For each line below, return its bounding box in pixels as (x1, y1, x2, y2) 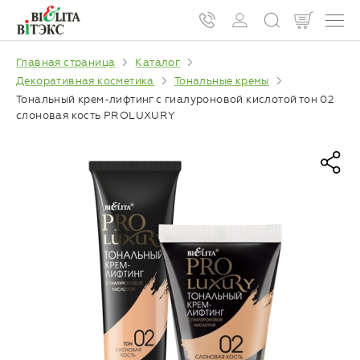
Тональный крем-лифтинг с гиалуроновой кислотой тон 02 (16, 92, 334, 105)
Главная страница (16, 56, 116, 68)
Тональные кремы (174, 74, 269, 87)
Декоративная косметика (16, 74, 154, 87)
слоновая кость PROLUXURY (16, 108, 176, 121)
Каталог (135, 56, 181, 68)
